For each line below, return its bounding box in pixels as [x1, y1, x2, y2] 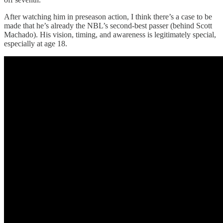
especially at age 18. [4, 39, 67, 48]
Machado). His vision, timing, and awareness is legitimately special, [4, 30, 216, 39]
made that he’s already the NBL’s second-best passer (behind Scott [4, 21, 212, 30]
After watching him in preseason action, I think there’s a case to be [4, 12, 212, 21]
